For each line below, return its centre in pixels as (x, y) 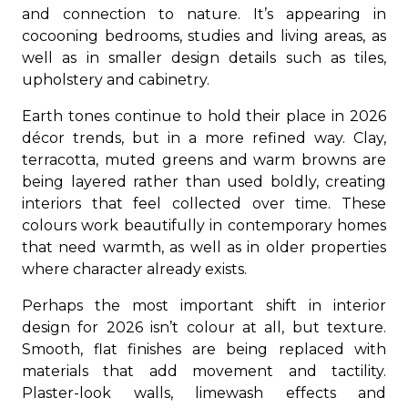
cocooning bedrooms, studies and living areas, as (204, 36)
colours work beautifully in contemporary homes (204, 225)
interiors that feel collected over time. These (204, 204)
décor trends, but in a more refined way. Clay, (204, 138)
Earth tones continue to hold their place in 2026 (204, 116)
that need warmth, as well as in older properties (204, 247)
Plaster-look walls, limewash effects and (204, 393)
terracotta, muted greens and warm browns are (204, 160)
